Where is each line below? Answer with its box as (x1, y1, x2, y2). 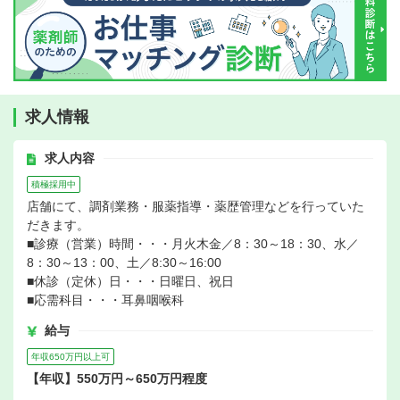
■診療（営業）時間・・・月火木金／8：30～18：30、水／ (27, 237, 359, 252)
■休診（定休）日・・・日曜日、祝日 (27, 274, 234, 289)
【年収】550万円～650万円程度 (27, 371, 207, 387)
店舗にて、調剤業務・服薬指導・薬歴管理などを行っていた (27, 199, 364, 214)
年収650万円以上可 (31, 352, 110, 362)
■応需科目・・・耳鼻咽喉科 (27, 293, 184, 308)
